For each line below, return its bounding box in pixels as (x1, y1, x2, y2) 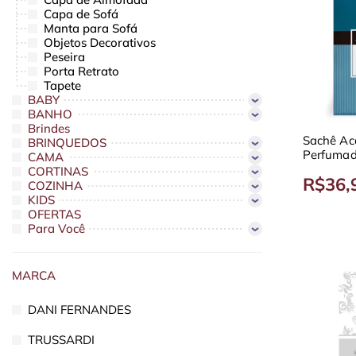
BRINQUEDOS (28, 135, 106, 151)
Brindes (28, 121, 70, 137)
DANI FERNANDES (28, 302, 131, 318)
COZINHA (28, 178, 83, 194)
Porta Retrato (44, 64, 119, 79)
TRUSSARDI (28, 332, 95, 348)
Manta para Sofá (44, 21, 137, 37)
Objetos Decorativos (44, 35, 156, 51)
